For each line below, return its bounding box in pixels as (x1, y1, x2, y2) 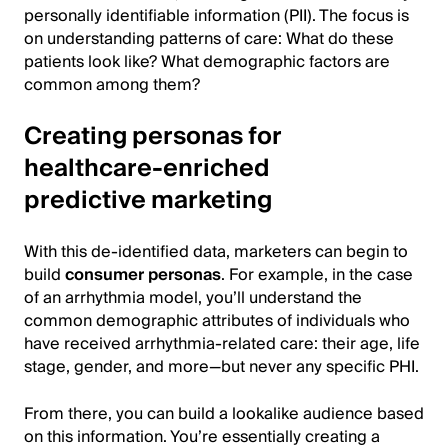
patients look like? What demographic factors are (24, 47, 390, 76)
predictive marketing (24, 179, 272, 221)
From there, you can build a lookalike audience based (24, 399, 424, 428)
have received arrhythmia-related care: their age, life (24, 329, 420, 358)
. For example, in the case (221, 260, 413, 289)
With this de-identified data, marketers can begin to (24, 237, 408, 266)
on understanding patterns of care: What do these (24, 24, 394, 53)
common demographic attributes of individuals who (24, 306, 410, 335)
